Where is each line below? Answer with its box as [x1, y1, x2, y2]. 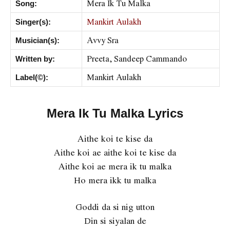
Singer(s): [15, 17, 51, 27]
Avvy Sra [87, 34, 119, 47]
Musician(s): [15, 36, 60, 45]
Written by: [15, 54, 55, 64]
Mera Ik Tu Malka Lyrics [47, 106, 183, 121]
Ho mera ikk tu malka [74, 174, 156, 187]
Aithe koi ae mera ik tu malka [59, 160, 171, 173]
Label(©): [15, 73, 48, 82]
